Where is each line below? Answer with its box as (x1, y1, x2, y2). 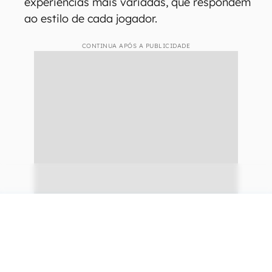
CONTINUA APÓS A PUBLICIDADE (81, 42, 191, 50)
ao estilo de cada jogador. (24, 12, 157, 25)
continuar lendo (98, 234, 174, 246)
